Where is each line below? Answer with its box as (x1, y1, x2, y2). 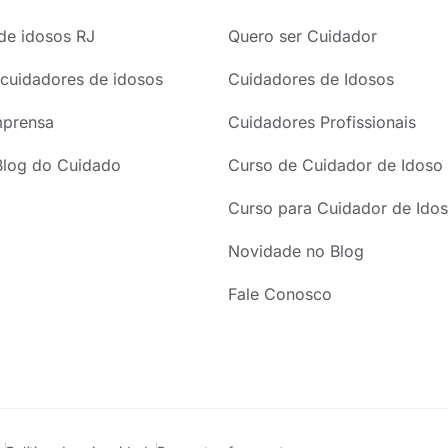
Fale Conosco (228, 284, 333, 305)
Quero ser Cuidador (228, 26, 378, 47)
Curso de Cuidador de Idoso (228, 155, 444, 176)
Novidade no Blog (228, 241, 365, 262)
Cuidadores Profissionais (228, 112, 417, 133)
